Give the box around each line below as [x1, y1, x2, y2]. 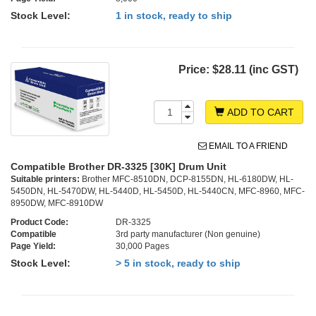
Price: [178, 63, 212, 76]
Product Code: [11, 217, 68, 228]
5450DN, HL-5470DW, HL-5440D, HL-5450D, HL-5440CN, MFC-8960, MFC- [11, 186, 305, 197]
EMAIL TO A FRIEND [207, 141, 288, 152]
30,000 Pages [116, 241, 170, 252]
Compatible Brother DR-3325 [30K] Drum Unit [11, 161, 226, 173]
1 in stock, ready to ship [116, 10, 233, 22]
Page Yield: [11, 241, 56, 252]
